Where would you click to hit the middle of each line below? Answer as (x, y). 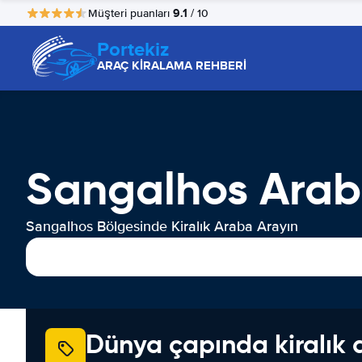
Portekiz (133, 49)
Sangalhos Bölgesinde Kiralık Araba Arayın (162, 226)
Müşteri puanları (130, 13)
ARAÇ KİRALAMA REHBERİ (172, 65)
